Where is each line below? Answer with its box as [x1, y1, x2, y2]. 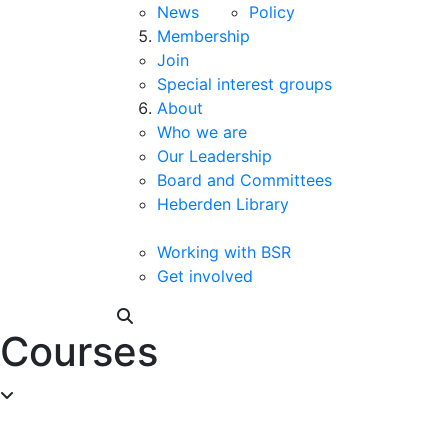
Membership [157, 26, 250, 46]
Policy [248, 2, 295, 22]
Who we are [157, 122, 247, 142]
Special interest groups [157, 74, 332, 94]
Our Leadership [157, 146, 272, 166]
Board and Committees [157, 170, 332, 190]
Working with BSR [157, 242, 291, 262]
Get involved [157, 266, 253, 286]
